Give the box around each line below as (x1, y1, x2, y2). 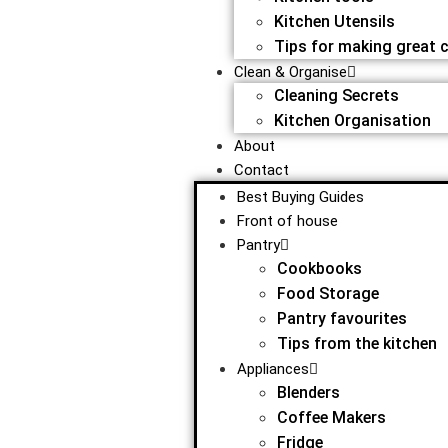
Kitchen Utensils (273, 12, 395, 31)
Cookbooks (276, 259, 362, 278)
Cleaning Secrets (273, 86, 399, 105)
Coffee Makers (276, 408, 386, 427)
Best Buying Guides (236, 188, 364, 206)
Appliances (236, 360, 309, 378)
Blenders (276, 383, 340, 402)
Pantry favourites (276, 309, 407, 328)
